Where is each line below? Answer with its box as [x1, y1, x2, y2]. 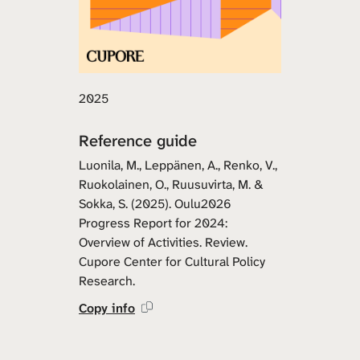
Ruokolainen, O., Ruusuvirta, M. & [79, 175, 264, 193]
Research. [79, 272, 135, 289]
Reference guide [79, 129, 197, 151]
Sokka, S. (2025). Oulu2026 [79, 194, 231, 212]
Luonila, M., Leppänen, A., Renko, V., [79, 156, 277, 174]
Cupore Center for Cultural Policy [79, 252, 265, 270]
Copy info [79, 299, 135, 317]
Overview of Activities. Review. [79, 233, 247, 251]
